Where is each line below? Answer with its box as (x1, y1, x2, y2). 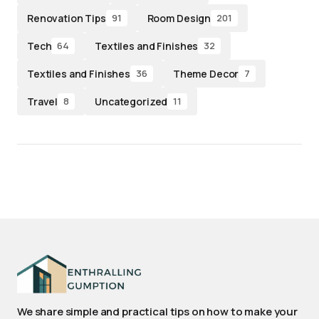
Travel (27, 94, 58, 108)
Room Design (147, 11, 211, 25)
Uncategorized (95, 94, 168, 108)
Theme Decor (172, 66, 239, 80)
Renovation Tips (27, 11, 106, 25)
